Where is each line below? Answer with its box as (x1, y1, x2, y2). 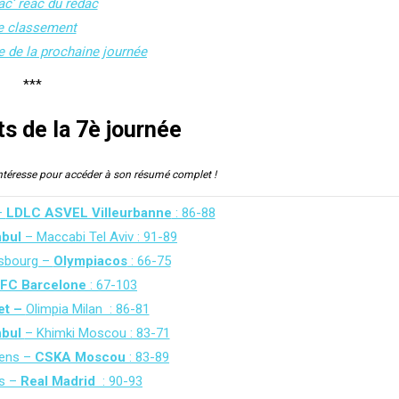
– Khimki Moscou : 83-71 (24, 325, 170, 341)
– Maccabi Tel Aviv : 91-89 (21, 229, 177, 245)
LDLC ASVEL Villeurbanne (5, 205, 172, 221)
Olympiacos (53, 253, 127, 269)
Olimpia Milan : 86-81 (25, 301, 150, 317)
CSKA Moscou (31, 349, 126, 365)
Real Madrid (17, 373, 95, 389)
